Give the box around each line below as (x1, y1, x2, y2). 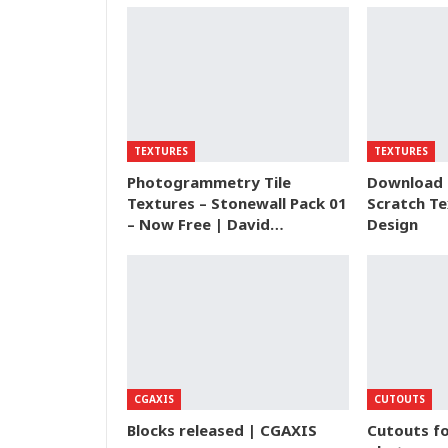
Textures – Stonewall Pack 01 (127, 192, 347, 213)
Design (366, 213, 418, 234)
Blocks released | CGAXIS (127, 419, 317, 440)
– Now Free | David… (127, 213, 284, 234)
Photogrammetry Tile (127, 171, 291, 192)
